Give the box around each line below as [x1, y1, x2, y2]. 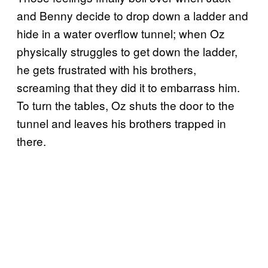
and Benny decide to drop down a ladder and [17, 7, 248, 23]
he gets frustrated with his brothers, [17, 60, 196, 77]
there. [17, 132, 46, 149]
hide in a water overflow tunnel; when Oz [17, 25, 225, 41]
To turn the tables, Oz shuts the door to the [17, 96, 234, 113]
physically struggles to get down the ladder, [17, 42, 237, 59]
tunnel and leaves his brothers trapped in [17, 114, 226, 131]
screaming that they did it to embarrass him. [17, 78, 240, 95]
